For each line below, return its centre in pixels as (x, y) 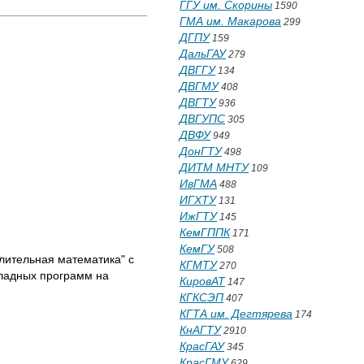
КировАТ (202, 281)
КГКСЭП (201, 297)
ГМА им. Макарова (230, 21)
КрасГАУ (202, 346)
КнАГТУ (200, 330)
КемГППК (205, 232)
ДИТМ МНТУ (214, 167)
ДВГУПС (202, 119)
